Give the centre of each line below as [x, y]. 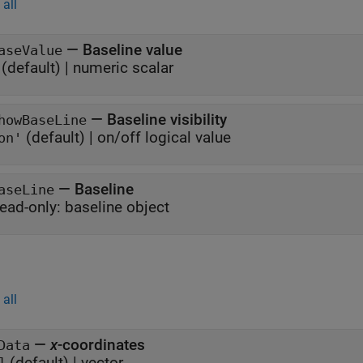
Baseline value [132, 50]
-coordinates [101, 345]
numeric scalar [123, 68]
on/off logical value [164, 137]
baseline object [117, 207]
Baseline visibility [167, 120]
